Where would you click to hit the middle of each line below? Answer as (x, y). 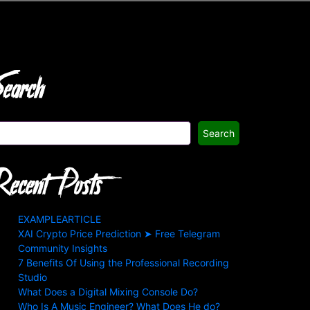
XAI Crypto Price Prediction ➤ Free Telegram (119, 234)
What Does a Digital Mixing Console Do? (108, 292)
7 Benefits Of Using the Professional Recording (124, 263)
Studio (33, 277)
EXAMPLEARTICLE (60, 219)
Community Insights (63, 248)
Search (219, 133)
